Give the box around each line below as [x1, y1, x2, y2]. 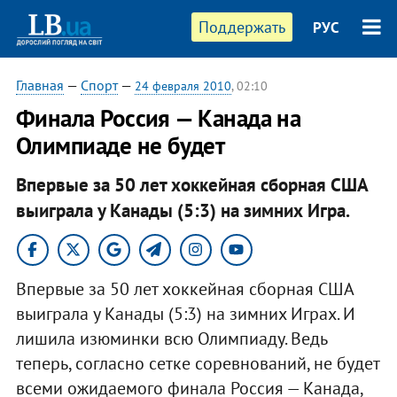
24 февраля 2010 [134, 78, 231, 94]
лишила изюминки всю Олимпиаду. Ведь [15, 326, 327, 350]
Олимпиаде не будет [15, 130, 225, 160]
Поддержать [198, 17, 286, 37]
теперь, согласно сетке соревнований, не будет [15, 351, 379, 375]
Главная [15, 76, 64, 94]
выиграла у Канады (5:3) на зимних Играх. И [15, 301, 355, 325]
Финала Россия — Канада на [15, 103, 301, 133]
